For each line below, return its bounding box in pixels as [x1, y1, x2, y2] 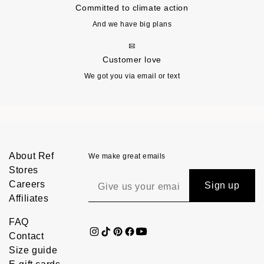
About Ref [9, 151, 54, 161]
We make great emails [88, 152, 166, 161]
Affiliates [9, 193, 49, 204]
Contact [9, 231, 44, 242]
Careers [9, 179, 45, 190]
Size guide [9, 245, 58, 256]
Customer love [103, 55, 161, 65]
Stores [9, 165, 38, 176]
